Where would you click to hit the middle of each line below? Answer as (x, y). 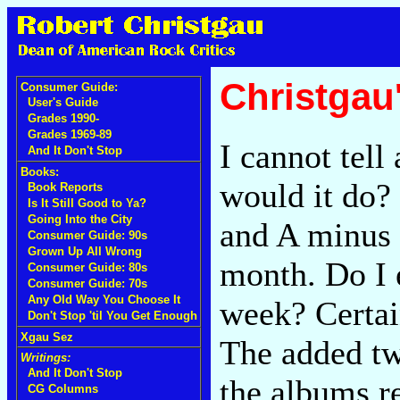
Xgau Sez (47, 337)
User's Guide (63, 102)
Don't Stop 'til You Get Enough (112, 316)
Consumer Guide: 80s (87, 267)
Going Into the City (80, 219)
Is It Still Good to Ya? (87, 203)
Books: (40, 172)
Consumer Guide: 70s (87, 283)
